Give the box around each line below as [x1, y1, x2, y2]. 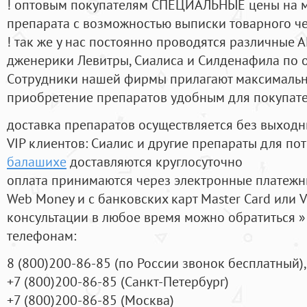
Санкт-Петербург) [125, 272, 229, 291]
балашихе [7, 152, 66, 171]
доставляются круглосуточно [66, 152, 243, 171]
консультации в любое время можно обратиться [7, 208, 299, 227]
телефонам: [7, 226, 76, 245]
